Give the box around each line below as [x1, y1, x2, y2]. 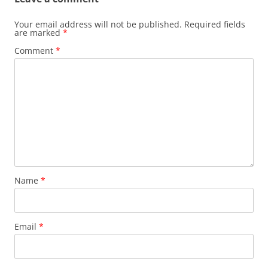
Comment [14, 45, 56, 56]
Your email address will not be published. [14, 19, 182, 30]
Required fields [184, 19, 245, 30]
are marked [14, 27, 63, 38]
